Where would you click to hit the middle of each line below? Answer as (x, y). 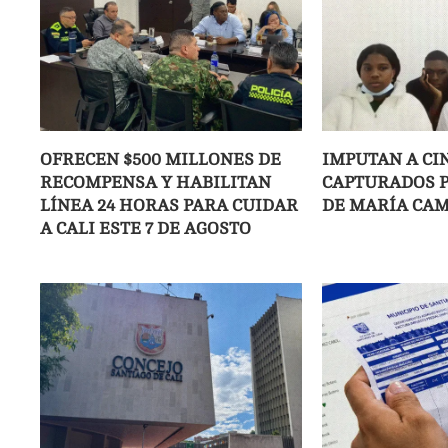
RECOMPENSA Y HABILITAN (155, 182)
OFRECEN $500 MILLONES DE (160, 159)
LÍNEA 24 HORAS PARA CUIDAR (169, 205)
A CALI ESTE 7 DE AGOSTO (145, 228)
